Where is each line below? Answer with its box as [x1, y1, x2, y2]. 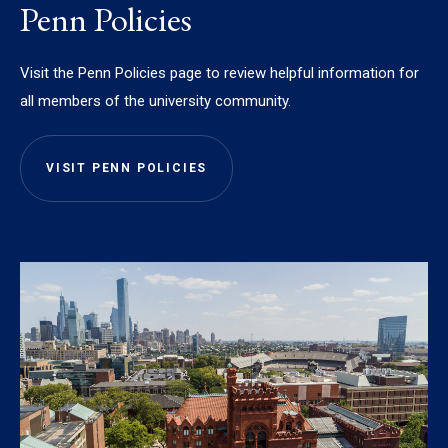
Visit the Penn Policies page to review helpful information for [20, 64, 419, 83]
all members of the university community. [20, 92, 295, 111]
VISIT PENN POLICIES [46, 161, 208, 176]
